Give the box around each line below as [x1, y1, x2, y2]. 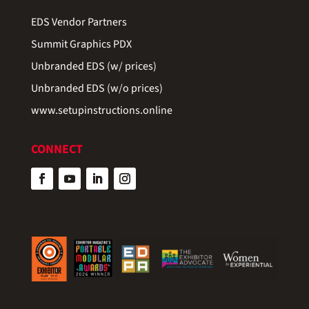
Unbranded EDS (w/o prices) [30, 80, 163, 96]
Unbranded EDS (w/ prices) [30, 58, 157, 74]
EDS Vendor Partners [30, 14, 127, 30]
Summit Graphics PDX [30, 36, 132, 52]
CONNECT [30, 140, 83, 158]
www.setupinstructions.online [30, 102, 172, 118]
